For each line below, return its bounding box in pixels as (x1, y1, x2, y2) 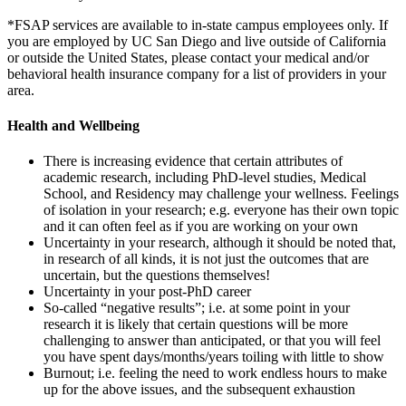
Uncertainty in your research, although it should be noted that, (43, 235, 396, 251)
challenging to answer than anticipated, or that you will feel (43, 333, 381, 349)
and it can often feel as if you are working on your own (43, 218, 358, 235)
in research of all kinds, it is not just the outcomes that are (43, 251, 369, 267)
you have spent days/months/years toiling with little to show (43, 349, 384, 365)
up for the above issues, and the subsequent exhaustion (43, 382, 355, 398)
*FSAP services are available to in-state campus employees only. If (7, 16, 388, 33)
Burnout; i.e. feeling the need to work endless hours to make (43, 365, 387, 382)
